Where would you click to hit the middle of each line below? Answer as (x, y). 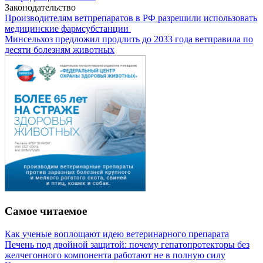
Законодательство (40, 7)
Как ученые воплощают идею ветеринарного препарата (117, 234)
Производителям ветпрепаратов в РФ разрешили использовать (131, 18)
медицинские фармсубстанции (68, 28)
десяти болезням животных (60, 49)
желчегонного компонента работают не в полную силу (115, 255)
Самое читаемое (46, 211)
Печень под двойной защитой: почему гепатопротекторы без (127, 244)
